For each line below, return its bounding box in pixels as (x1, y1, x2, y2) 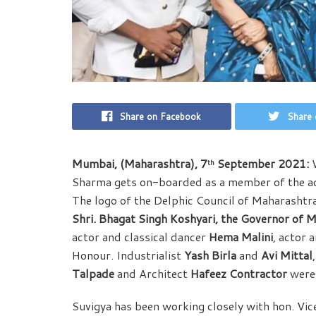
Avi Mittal (261, 247, 312, 264)
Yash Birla (184, 247, 236, 264)
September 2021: (214, 155, 309, 172)
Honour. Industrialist (72, 247, 184, 264)
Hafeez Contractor (190, 265, 287, 282)
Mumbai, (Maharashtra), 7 (72, 155, 207, 172)
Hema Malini (209, 229, 273, 245)
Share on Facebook (119, 110, 202, 123)
